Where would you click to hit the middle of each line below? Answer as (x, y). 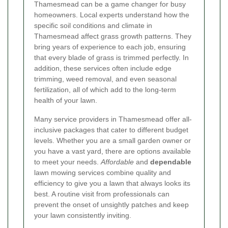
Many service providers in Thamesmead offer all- (113, 119)
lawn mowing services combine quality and (103, 173)
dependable (171, 162)
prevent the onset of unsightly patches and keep (111, 205)
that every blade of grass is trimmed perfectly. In (111, 58)
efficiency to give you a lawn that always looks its (112, 183)
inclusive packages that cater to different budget (111, 130)
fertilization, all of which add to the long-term (105, 90)
